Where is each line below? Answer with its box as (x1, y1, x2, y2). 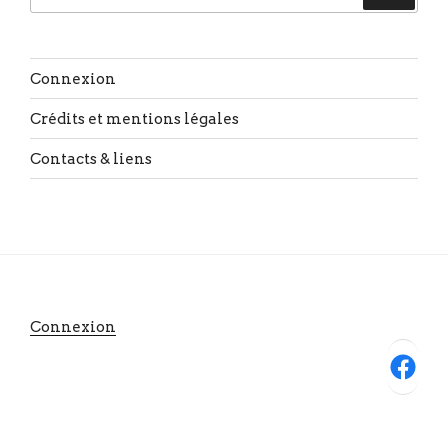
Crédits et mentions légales (30, 109, 239, 128)
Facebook (387, 350, 402, 380)
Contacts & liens (30, 149, 152, 168)
